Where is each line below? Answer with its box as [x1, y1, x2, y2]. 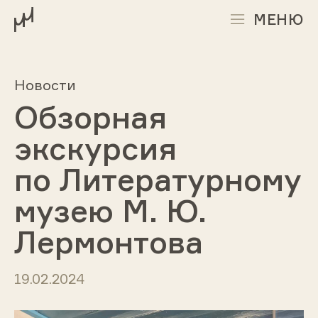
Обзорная [13, 98, 167, 136]
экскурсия [13, 129, 177, 168]
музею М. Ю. [13, 192, 207, 230]
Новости [13, 75, 76, 94]
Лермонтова [13, 223, 203, 261]
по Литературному [13, 160, 302, 199]
